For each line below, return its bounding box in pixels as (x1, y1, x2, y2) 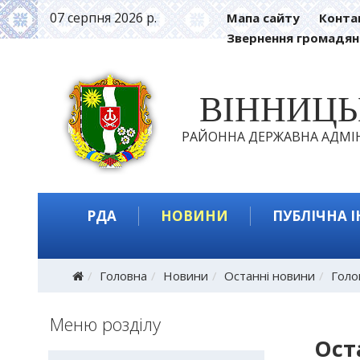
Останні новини (223, 267, 315, 284)
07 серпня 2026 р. (50, 9, 157, 27)
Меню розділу (50, 311, 162, 336)
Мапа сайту (227, 10, 301, 26)
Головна (99, 267, 147, 284)
